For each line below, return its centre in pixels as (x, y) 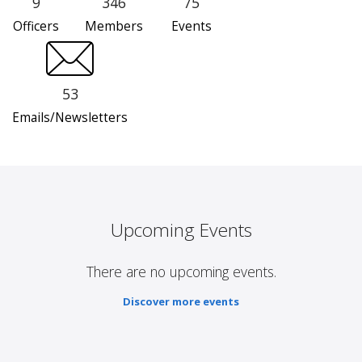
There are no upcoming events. (181, 272)
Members (114, 27)
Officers (36, 27)
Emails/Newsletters (70, 118)
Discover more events (181, 302)
